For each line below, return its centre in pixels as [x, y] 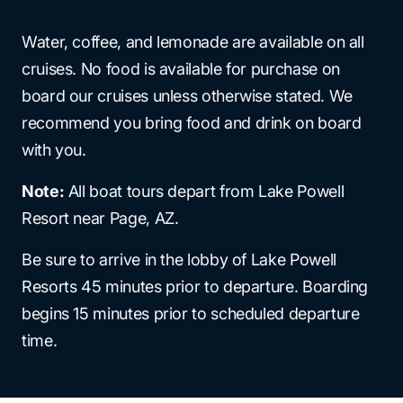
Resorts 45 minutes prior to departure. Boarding [195, 287]
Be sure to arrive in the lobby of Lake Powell [179, 260]
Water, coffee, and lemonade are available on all [193, 42]
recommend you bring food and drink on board [192, 123]
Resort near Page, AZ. [100, 218]
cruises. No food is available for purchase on [181, 69]
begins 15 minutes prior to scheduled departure [191, 313]
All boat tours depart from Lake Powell [204, 191]
